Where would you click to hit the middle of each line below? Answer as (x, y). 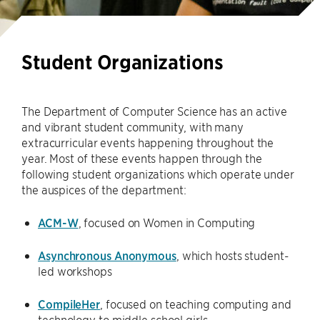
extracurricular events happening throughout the (148, 142)
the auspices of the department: (104, 189)
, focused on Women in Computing (167, 222)
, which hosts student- (232, 255)
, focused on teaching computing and (196, 304)
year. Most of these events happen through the (142, 158)
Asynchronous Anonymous (107, 255)
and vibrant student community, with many (132, 126)
